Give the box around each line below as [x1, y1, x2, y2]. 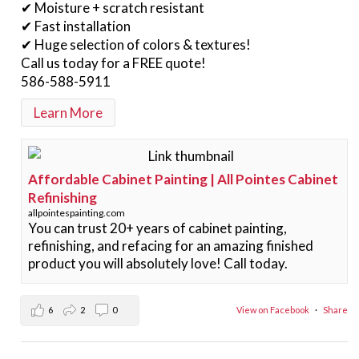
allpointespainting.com [28, 206, 126, 219]
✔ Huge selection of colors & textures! [21, 35, 254, 53]
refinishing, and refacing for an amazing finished [28, 236, 314, 254]
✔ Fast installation [21, 17, 131, 34]
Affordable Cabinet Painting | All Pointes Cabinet [28, 170, 339, 188]
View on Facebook [236, 305, 312, 316]
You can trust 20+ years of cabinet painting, [28, 219, 288, 236]
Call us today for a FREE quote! [21, 54, 207, 71]
